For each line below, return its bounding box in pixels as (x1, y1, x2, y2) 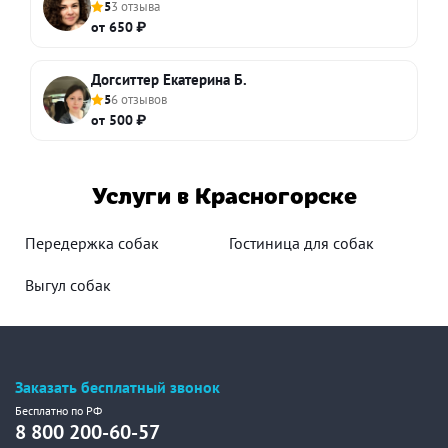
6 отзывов (111, 90, 167, 108)
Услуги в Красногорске (91, 177, 357, 210)
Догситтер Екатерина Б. (91, 69, 247, 89)
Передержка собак (25, 232, 159, 253)
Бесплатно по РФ (15, 403, 102, 418)
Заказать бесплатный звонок (15, 377, 220, 397)
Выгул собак (25, 274, 111, 295)
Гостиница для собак (229, 232, 374, 253)
